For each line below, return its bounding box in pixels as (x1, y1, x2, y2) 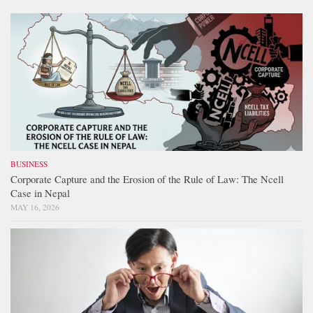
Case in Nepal (10, 186, 70, 201)
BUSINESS (10, 159, 48, 170)
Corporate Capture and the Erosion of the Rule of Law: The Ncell (10, 172, 284, 187)
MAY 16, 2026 (10, 202, 59, 213)
